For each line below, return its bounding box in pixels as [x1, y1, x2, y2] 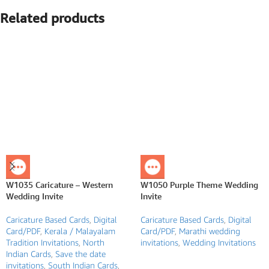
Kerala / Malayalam [44, 225, 115, 236]
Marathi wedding [179, 225, 240, 236]
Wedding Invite [6, 190, 63, 202]
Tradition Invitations [6, 237, 79, 247]
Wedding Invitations [183, 237, 256, 247]
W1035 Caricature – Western [6, 178, 113, 190]
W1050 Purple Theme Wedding [141, 178, 258, 190]
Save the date [55, 248, 106, 259]
